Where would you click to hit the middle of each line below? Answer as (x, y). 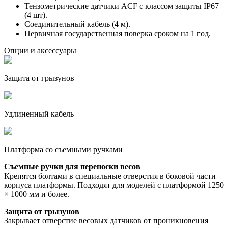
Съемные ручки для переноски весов (72, 166)
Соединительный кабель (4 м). (77, 24)
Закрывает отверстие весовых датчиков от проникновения (106, 220)
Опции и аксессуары (40, 50)
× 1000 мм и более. (37, 194)
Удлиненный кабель (39, 113)
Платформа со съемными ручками (63, 149)
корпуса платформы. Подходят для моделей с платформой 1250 (114, 185)
